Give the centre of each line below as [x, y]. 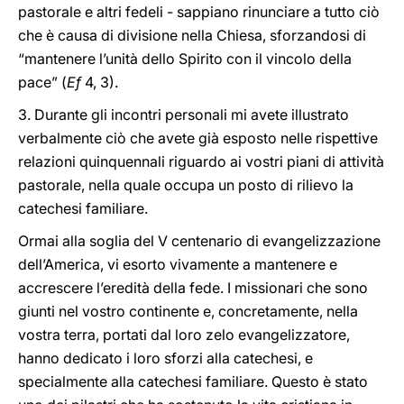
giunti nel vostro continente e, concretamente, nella [188, 311]
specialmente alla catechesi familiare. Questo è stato [193, 381]
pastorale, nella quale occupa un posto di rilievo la [186, 185]
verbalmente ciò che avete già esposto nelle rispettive [198, 138]
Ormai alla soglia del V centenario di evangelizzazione [199, 241]
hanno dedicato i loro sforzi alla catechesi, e [165, 358]
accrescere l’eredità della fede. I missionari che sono [193, 288]
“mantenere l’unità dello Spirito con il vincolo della [185, 59]
